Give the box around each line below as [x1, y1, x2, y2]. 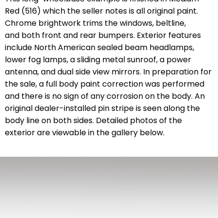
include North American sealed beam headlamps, [5, 42, 194, 54]
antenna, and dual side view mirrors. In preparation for [5, 66, 212, 78]
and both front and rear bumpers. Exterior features [5, 30, 201, 41]
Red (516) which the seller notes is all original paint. [5, 5, 198, 17]
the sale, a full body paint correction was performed [5, 78, 204, 90]
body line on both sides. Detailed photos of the [5, 115, 182, 127]
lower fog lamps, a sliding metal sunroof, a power [5, 54, 191, 66]
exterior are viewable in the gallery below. [5, 127, 164, 139]
